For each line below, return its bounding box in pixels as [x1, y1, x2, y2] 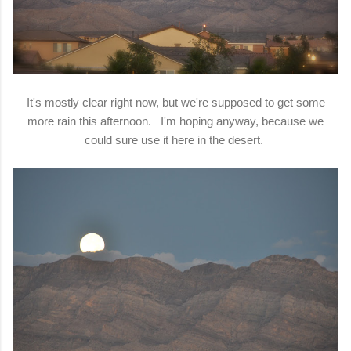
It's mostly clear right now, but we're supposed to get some [26, 95, 325, 109]
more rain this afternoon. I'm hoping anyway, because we [27, 114, 324, 128]
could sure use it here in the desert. [85, 132, 266, 147]
